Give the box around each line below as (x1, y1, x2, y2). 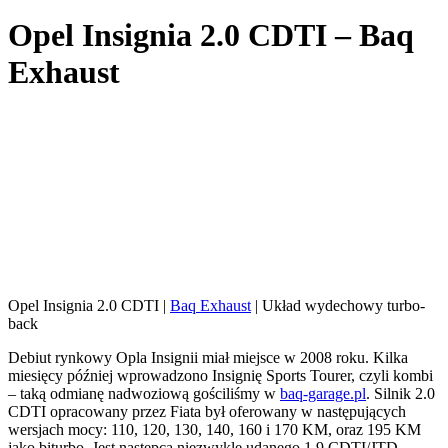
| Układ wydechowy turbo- (251, 296, 425, 314)
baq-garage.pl (280, 384, 366, 402)
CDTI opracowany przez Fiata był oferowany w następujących (8, 402, 406, 420)
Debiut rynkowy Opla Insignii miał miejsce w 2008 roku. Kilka (8, 348, 408, 366)
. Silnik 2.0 (366, 384, 435, 402)
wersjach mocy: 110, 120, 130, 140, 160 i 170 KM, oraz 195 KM (8, 420, 421, 438)
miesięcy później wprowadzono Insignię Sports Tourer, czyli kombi (8, 366, 433, 384)
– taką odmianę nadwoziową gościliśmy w (8, 384, 280, 402)
